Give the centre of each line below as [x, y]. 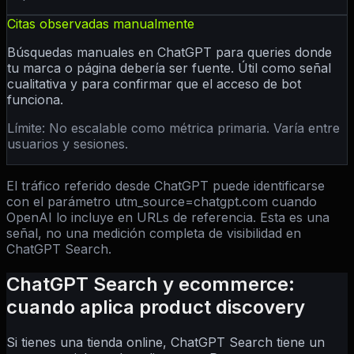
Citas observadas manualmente [101, 23]
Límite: [28, 128]
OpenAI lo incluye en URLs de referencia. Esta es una [168, 217]
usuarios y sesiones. [68, 143]
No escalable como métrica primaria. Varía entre [194, 128]
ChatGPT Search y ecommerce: [151, 284]
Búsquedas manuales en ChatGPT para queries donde [169, 52]
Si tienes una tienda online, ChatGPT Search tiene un [166, 342]
